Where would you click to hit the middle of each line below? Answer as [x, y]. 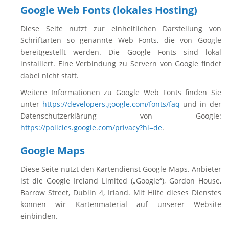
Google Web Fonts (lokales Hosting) [109, 10]
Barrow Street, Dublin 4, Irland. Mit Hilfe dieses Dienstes [121, 192]
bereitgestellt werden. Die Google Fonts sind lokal [121, 52]
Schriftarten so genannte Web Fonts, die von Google [121, 40]
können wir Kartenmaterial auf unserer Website [121, 204]
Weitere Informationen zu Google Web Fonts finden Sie [121, 92]
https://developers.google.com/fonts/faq [111, 104]
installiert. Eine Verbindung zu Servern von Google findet [121, 64]
